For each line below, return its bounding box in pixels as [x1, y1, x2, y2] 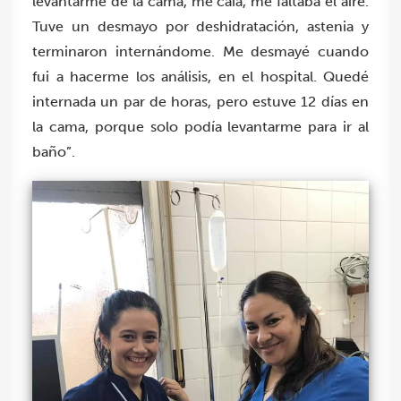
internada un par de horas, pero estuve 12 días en [32, 93, 369, 111]
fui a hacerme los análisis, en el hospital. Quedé [32, 68, 369, 86]
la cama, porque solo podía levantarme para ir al [32, 118, 369, 136]
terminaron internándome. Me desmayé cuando [32, 43, 369, 61]
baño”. [32, 143, 75, 161]
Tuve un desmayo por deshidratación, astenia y [32, 18, 369, 36]
